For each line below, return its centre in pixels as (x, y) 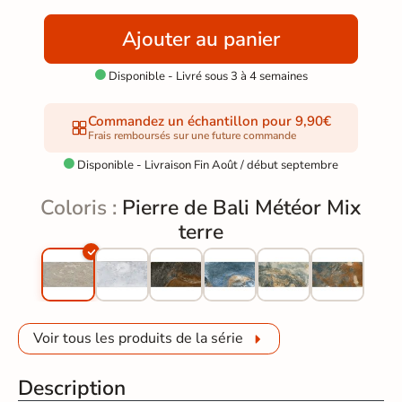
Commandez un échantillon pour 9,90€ (209, 121)
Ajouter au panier (201, 39)
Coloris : (82, 207)
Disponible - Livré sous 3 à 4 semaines (206, 76)
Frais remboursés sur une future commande (192, 135)
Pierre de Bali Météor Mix (242, 207)
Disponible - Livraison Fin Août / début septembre (207, 165)
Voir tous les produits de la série (139, 339)
